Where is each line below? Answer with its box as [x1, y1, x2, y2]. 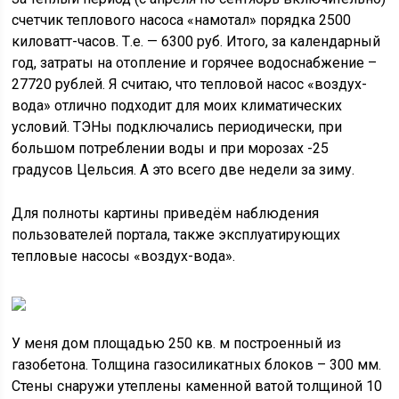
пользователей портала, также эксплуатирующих [12, 226, 341, 243]
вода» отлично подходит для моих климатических [12, 97, 343, 114]
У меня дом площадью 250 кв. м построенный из [12, 335, 342, 352]
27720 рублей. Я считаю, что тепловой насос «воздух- [12, 76, 368, 93]
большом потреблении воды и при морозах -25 [12, 140, 330, 157]
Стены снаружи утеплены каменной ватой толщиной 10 [12, 378, 383, 395]
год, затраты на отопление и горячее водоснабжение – [12, 54, 378, 71]
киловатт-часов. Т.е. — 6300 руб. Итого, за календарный [12, 33, 381, 50]
